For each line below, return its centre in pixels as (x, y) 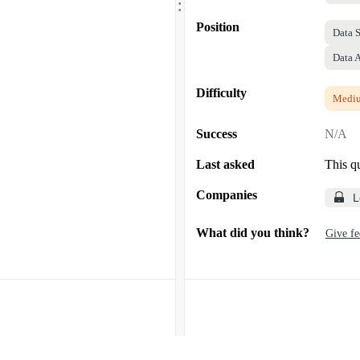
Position (218, 27)
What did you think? (253, 232)
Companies (227, 194)
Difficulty (221, 92)
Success (217, 133)
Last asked (225, 164)
